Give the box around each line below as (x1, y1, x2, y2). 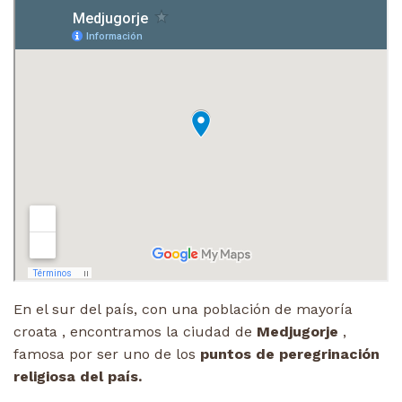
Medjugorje (252, 322, 338, 340)
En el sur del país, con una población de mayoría (13, 300, 353, 318)
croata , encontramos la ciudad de (13, 322, 252, 340)
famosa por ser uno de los (13, 345, 200, 363)
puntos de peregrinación (200, 345, 380, 363)
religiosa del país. (13, 367, 142, 385)
